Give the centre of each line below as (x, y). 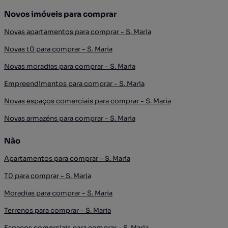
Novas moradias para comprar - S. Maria (70, 66)
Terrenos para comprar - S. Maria (58, 210)
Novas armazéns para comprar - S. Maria (70, 118)
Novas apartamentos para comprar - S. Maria (78, 32)
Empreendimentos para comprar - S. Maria (74, 84)
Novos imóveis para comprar (60, 14)
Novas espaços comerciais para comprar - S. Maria (88, 101)
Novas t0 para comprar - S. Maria (58, 49)
